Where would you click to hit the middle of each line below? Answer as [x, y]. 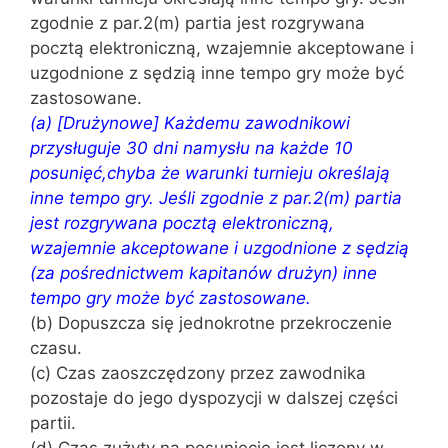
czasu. [56, 348]
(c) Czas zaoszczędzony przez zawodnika [198, 373]
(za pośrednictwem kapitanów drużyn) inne [203, 273]
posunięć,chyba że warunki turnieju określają [210, 173]
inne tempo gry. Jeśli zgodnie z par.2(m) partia [216, 198]
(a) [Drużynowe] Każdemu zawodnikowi [190, 123]
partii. [53, 423]
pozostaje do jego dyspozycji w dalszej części [214, 398]
